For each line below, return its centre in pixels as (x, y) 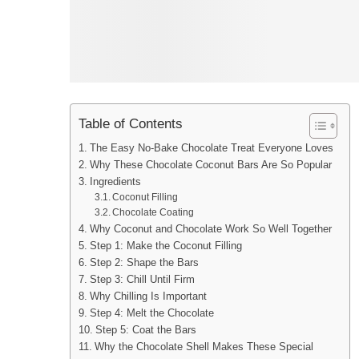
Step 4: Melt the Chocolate (151, 313)
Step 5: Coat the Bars (145, 329)
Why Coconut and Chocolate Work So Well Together (210, 228)
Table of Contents (131, 123)
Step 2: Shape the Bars (144, 262)
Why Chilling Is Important (148, 296)
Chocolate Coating (153, 212)
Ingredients (115, 181)
